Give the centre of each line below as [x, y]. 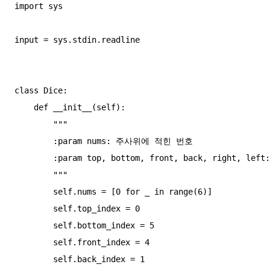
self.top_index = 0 [34, 208]
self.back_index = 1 [34, 259]
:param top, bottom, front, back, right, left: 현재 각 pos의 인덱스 [34, 158]
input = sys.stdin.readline [77, 39]
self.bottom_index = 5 [34, 225]
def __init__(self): [24, 107]
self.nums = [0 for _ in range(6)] [34, 191]
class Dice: [41, 90]
